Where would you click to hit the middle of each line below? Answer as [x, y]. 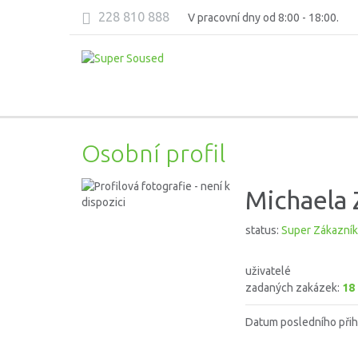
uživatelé [268, 271]
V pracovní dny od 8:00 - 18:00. [263, 18]
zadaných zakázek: [294, 288]
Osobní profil [153, 153]
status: [263, 230]
